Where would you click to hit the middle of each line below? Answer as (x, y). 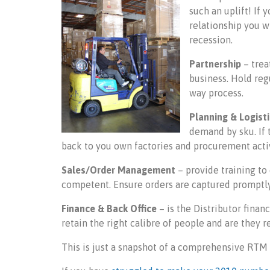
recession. (211, 40)
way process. (216, 93)
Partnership (215, 64)
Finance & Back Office (109, 209)
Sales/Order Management (118, 170)
